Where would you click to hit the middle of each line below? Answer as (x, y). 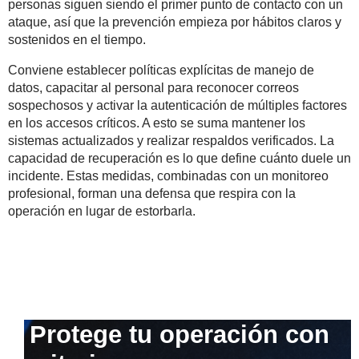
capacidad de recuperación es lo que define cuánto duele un (179, 159)
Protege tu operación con (179, 335)
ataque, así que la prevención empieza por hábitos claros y (175, 22)
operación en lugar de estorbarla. (102, 212)
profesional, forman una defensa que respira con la (152, 194)
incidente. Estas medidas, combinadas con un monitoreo (168, 176)
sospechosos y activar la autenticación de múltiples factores (177, 106)
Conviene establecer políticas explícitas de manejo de (161, 71)
